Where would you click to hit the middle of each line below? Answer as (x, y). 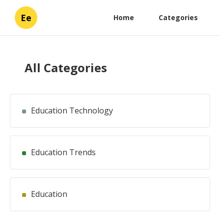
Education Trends (63, 152)
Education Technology (72, 110)
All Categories (66, 68)
